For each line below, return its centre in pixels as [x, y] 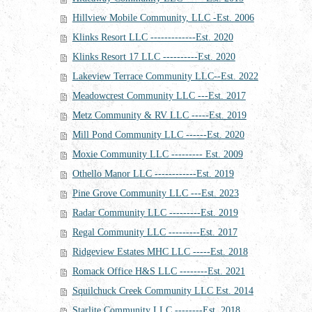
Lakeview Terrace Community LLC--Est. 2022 [165, 76]
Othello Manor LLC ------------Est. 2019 [153, 173]
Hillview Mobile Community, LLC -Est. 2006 [163, 17]
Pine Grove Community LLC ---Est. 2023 [155, 193]
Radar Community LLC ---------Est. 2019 [155, 212]
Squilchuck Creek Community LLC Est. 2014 [163, 290]
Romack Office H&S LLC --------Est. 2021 [158, 271]
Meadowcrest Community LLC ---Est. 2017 [159, 95]
